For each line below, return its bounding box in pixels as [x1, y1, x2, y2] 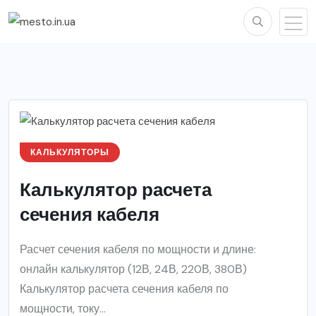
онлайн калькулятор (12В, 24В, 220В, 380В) [20, 262, 247, 277]
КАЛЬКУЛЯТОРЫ [30, 147, 109, 159]
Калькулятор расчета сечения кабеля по [20, 281, 229, 297]
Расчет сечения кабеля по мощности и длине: [20, 242, 256, 257]
